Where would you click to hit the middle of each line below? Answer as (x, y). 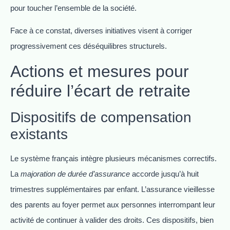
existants (39, 134)
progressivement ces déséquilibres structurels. (89, 46)
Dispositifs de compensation (101, 117)
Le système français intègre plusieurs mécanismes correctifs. (113, 158)
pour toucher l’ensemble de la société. (73, 8)
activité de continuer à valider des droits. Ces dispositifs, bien (112, 220)
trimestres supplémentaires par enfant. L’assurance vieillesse (112, 189)
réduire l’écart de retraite (100, 91)
